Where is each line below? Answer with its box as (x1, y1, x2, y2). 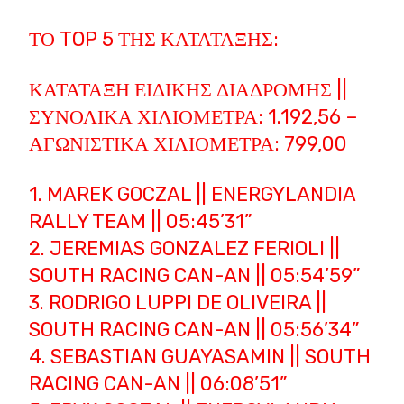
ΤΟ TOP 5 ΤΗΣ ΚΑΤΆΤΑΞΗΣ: (29, 27, 280, 52)
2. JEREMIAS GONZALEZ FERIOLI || (29, 236, 341, 262)
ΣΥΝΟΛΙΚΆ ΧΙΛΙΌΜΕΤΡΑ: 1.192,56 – (29, 105, 359, 130)
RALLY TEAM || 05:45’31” (29, 209, 253, 234)
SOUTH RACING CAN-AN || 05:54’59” (29, 263, 362, 289)
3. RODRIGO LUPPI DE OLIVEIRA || (29, 290, 327, 316)
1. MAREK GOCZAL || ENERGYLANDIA (29, 182, 356, 207)
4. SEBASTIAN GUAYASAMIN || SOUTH (29, 344, 372, 370)
